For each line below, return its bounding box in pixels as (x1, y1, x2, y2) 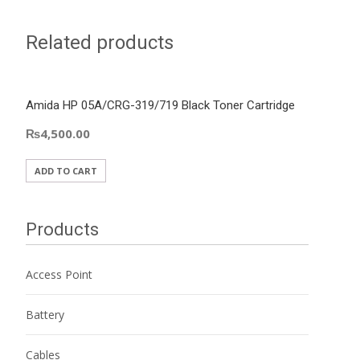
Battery (26, 306, 64, 322)
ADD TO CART (35, 164, 97, 177)
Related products (26, 31, 174, 54)
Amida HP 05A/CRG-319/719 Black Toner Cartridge (26, 97, 295, 112)
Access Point (26, 266, 92, 282)
